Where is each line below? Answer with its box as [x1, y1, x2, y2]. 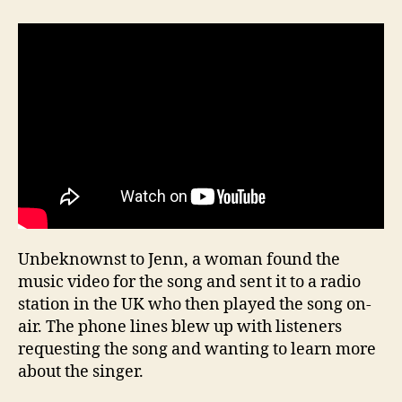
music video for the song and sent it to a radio [18, 272, 361, 293]
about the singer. [18, 362, 144, 383]
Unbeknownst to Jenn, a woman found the [18, 249, 340, 271]
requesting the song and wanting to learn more [18, 339, 376, 361]
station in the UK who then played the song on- [18, 294, 371, 316]
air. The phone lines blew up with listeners [18, 317, 342, 338]
